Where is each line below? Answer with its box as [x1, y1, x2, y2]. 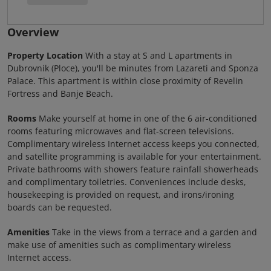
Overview [7, 25, 59, 39]
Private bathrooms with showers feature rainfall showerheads [7, 163, 258, 175]
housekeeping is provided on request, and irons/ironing [7, 189, 234, 200]
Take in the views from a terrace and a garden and [50, 226, 257, 238]
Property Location [7, 50, 83, 61]
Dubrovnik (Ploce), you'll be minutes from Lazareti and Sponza [7, 62, 258, 74]
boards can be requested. [7, 201, 112, 213]
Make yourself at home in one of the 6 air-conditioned [36, 113, 257, 124]
